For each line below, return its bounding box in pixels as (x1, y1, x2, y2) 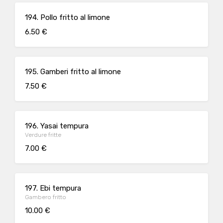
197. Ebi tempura (25, 184, 81, 193)
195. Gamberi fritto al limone (25, 67, 121, 76)
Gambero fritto (25, 194, 66, 201)
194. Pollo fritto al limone (25, 13, 110, 22)
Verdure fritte (25, 131, 61, 138)
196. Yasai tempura (25, 121, 89, 130)
